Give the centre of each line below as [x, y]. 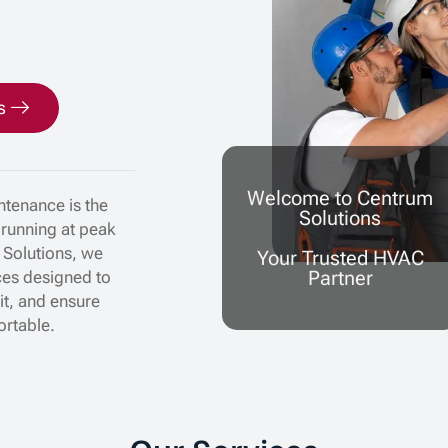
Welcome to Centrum [340, 197]
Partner [340, 277]
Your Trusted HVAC [340, 257]
